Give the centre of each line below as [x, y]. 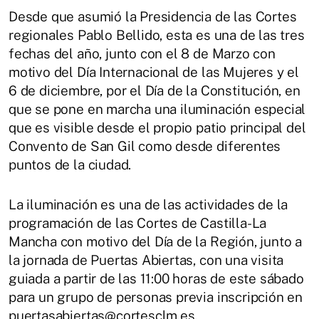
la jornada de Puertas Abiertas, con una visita [146, 260]
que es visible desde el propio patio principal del [157, 127]
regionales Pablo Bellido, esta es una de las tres [157, 35]
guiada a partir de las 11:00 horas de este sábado [156, 278]
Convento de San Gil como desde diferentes [145, 146]
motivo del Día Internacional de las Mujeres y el [154, 72]
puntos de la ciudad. [70, 164]
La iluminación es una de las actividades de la [148, 204]
